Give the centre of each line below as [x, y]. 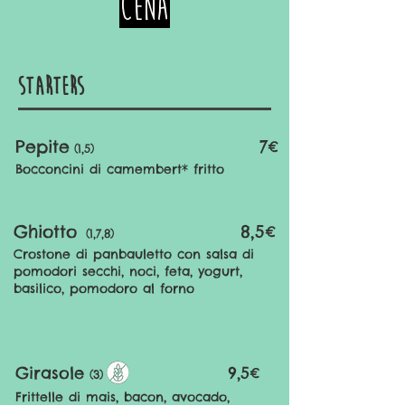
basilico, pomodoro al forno [104, 288]
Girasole [50, 373]
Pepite [42, 146]
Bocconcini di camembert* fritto [120, 169]
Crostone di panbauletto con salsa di [134, 254]
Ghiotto [45, 231]
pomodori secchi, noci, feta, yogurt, [128, 271]
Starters [52, 87]
